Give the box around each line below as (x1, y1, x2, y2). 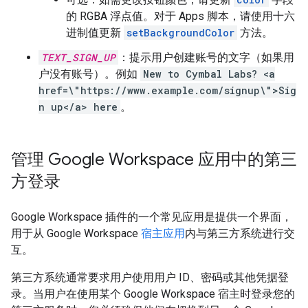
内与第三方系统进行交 (185, 226, 295, 240)
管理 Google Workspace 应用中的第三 (11, 148, 297, 170)
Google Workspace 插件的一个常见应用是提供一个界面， (11, 210, 292, 223)
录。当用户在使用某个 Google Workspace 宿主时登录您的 (11, 287, 295, 300)
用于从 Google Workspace (11, 226, 141, 240)
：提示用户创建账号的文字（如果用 (118, 50, 294, 64)
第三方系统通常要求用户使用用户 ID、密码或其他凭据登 (11, 270, 289, 284)
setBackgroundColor (126, 25, 234, 39)
